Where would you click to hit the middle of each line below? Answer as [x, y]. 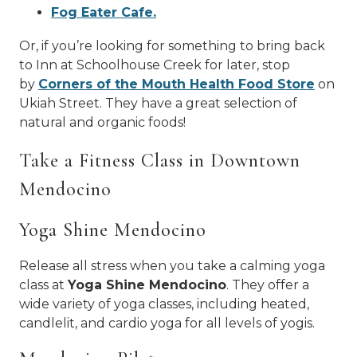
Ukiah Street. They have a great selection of [158, 103]
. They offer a [268, 285]
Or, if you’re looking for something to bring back [172, 46]
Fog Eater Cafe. [104, 12]
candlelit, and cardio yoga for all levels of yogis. [169, 323]
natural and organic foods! [102, 122]
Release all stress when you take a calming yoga [172, 266]
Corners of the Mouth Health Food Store [177, 84]
